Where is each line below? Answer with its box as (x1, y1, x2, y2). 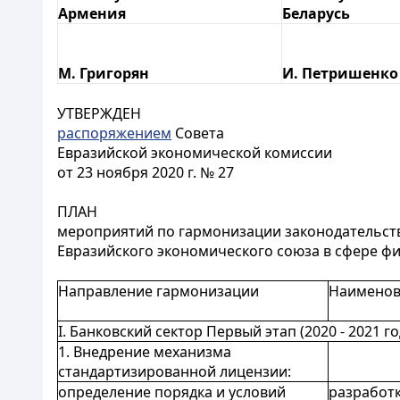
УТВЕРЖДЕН (57, 104, 141, 123)
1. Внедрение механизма (58, 342, 231, 362)
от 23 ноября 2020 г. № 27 (57, 162, 234, 182)
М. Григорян (58, 63, 149, 83)
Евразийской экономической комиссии (57, 143, 332, 162)
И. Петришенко (282, 63, 398, 83)
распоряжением (57, 123, 171, 143)
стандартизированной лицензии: (58, 362, 291, 381)
